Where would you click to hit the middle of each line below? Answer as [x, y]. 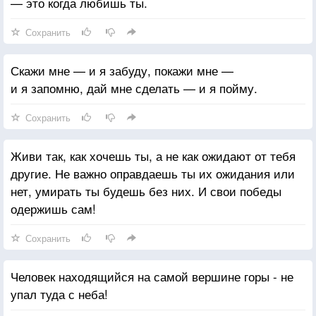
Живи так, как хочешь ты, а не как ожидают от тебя [153, 155]
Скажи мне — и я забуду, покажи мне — [122, 70]
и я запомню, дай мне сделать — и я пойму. [134, 87]
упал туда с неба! [59, 293]
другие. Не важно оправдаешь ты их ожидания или [153, 173]
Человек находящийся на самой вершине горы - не [152, 276]
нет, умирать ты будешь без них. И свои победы [146, 190]
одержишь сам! [53, 208]
